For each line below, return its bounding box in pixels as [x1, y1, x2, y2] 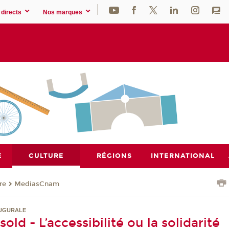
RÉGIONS [97, 151, 132, 160]
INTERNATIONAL [150, 151, 215, 160]
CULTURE [29, 151, 64, 160]
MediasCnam [14, 179, 60, 188]
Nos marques [43, 8, 83, 16]
